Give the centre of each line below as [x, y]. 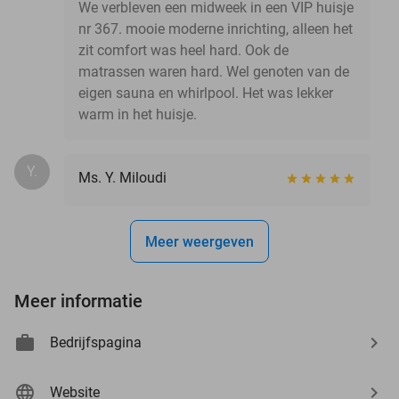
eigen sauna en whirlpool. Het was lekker [206, 93]
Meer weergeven [199, 241]
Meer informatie [78, 301]
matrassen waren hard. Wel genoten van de [214, 71]
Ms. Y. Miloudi [122, 177]
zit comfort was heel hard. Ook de [183, 50]
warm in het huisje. [138, 114]
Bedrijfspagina [96, 342]
